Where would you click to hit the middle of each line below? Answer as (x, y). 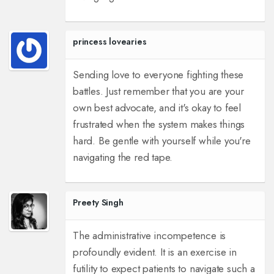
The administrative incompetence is (149, 236)
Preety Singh (98, 203)
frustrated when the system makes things (159, 124)
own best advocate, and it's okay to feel (157, 108)
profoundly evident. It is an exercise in (154, 252)
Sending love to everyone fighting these (158, 75)
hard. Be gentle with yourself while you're (161, 141)
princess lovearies (109, 42)
